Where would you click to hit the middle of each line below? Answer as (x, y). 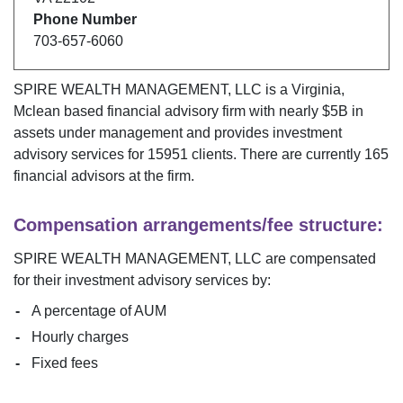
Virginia (316, 89)
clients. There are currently (276, 154)
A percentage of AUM (99, 310)
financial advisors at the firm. (104, 175)
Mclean (37, 111)
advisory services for (79, 154)
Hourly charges (80, 336)
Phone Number (85, 20)
